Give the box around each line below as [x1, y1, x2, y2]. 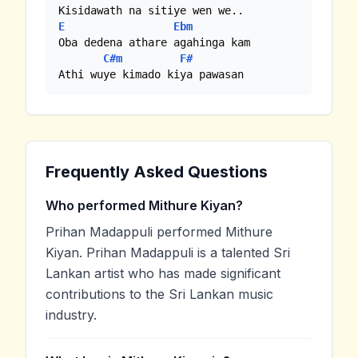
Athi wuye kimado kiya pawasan [58, 67, 244, 81]
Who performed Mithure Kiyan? [46, 197, 243, 213]
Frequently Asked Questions [46, 161, 268, 181]
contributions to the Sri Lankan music [46, 285, 273, 302]
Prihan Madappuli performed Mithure [46, 223, 272, 240]
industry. [46, 306, 97, 323]
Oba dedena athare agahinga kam [58, 35, 250, 49]
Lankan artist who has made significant [46, 265, 280, 281]
